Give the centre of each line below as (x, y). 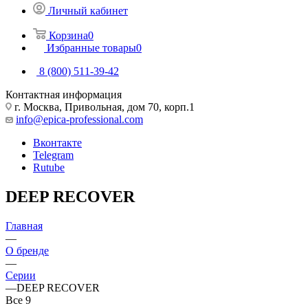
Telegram (53, 155)
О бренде (27, 250)
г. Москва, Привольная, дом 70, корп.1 (103, 107)
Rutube (49, 167)
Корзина (68, 35)
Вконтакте (57, 142)
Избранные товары (91, 47)
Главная (24, 225)
